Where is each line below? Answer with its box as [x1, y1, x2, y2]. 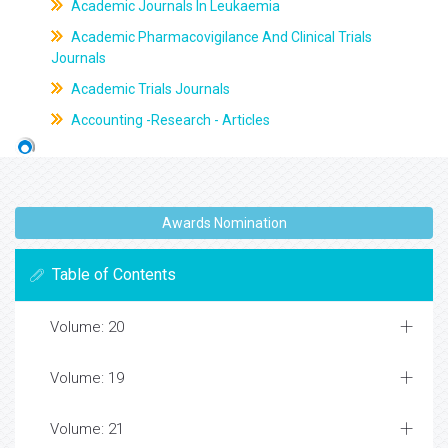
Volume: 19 [50, 369, 124, 388]
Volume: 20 [50, 318, 124, 337]
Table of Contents [52, 265, 176, 285]
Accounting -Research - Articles [67, 112, 270, 128]
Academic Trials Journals [67, 81, 230, 97]
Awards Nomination [161, 215, 287, 232]
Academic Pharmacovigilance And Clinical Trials [67, 29, 372, 45]
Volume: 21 [50, 420, 124, 439]
